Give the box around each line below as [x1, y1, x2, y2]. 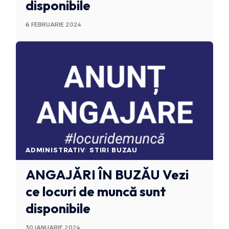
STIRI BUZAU [89, 146, 138, 154]
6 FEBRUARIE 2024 [25, 20, 81, 28]
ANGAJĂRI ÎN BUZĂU [25, 166, 160, 184]
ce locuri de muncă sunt [25, 183, 166, 200]
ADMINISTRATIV [25, 146, 85, 154]
